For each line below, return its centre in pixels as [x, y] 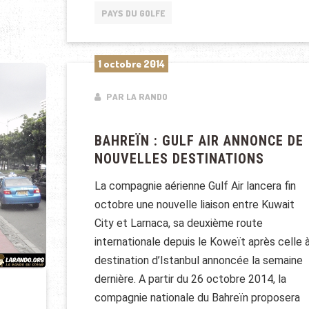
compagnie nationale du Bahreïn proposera [197, 298]
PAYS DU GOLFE [133, 13]
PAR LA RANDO [136, 97]
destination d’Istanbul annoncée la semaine [198, 261]
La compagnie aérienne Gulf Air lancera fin [195, 186]
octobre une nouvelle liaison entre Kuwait [194, 205]
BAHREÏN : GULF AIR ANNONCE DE [199, 141]
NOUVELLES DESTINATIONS [179, 159]
